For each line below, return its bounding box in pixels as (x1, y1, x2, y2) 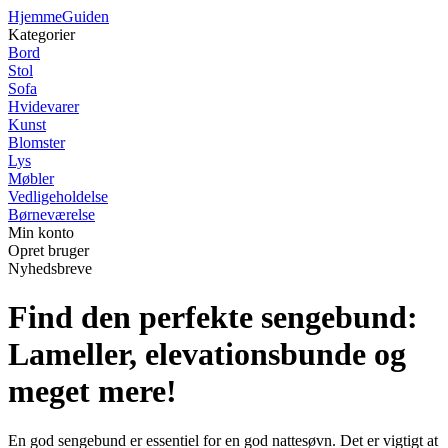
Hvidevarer (8, 98, 79, 115)
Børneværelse (8, 206, 95, 223)
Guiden (62, 8, 109, 25)
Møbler (8, 170, 54, 187)
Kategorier (8, 26, 75, 43)
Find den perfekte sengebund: (8, 299, 418, 336)
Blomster (8, 134, 65, 151)
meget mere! (8, 373, 177, 410)
